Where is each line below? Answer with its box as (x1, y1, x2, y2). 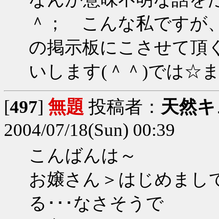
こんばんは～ (29, 145, 137, 165)
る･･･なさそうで (29, 193, 164, 213)
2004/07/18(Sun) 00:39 (4, 119, 175, 140)
